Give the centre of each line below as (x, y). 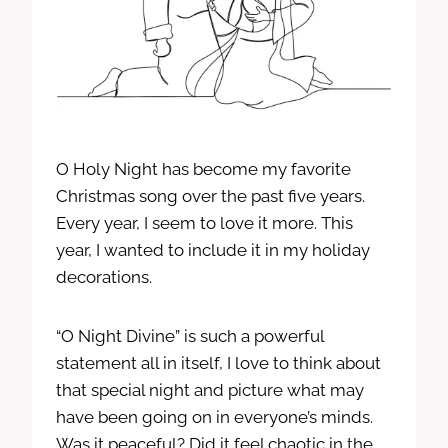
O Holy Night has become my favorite (203, 169)
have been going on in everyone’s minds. (214, 417)
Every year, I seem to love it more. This (204, 223)
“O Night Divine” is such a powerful (190, 336)
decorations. (104, 277)
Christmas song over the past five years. (210, 196)
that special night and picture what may (210, 390)
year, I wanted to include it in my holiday (213, 250)
